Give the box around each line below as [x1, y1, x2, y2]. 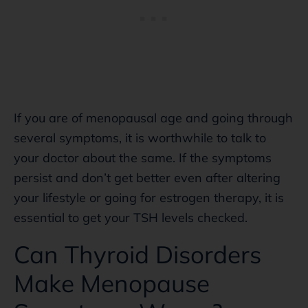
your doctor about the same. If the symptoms [14, 149, 272, 166]
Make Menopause [14, 267, 210, 298]
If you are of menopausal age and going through [14, 109, 293, 126]
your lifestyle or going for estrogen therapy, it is [14, 189, 284, 206]
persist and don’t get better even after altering [14, 169, 280, 186]
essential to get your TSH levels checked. [14, 209, 247, 225]
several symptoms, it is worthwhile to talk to [14, 129, 266, 146]
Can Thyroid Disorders [14, 239, 261, 269]
